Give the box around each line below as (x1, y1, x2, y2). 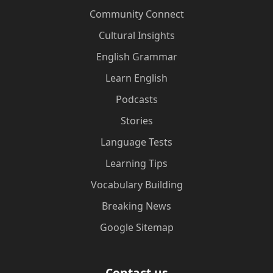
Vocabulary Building (90, 178, 183, 191)
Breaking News (102, 199, 171, 213)
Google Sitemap (99, 221, 174, 234)
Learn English (105, 71, 168, 85)
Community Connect (89, 7, 184, 21)
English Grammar (96, 50, 177, 63)
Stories (120, 114, 153, 127)
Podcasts (115, 93, 158, 106)
